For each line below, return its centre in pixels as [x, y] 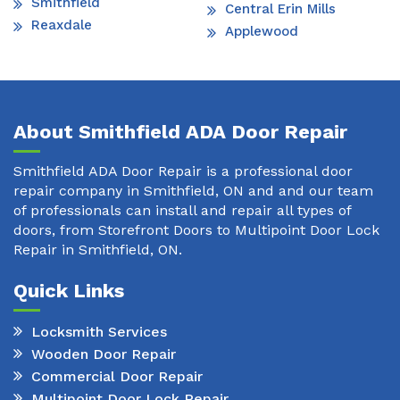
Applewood [262, 32]
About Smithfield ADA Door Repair [180, 132]
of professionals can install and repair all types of [182, 211]
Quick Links [69, 291]
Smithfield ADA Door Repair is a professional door [183, 171]
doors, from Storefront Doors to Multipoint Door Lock [196, 230]
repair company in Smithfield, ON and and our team [193, 191]
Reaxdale [62, 25]
